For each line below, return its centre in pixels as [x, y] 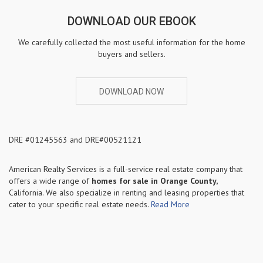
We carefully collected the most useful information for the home [131, 43]
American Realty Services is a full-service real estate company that [126, 169]
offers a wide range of [50, 181]
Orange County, [189, 181]
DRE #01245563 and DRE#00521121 [75, 140]
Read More [170, 205]
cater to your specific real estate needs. [80, 205]
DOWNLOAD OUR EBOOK [131, 21]
